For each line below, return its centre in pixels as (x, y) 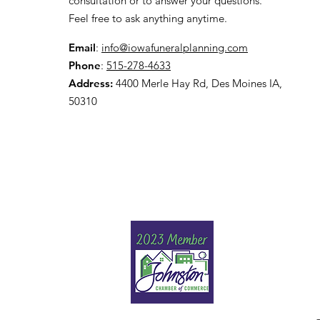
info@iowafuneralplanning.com (175, 48)
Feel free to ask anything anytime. (148, 19)
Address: (91, 84)
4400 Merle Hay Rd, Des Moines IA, (197, 84)
